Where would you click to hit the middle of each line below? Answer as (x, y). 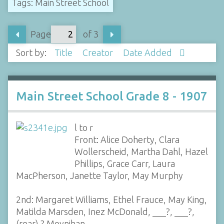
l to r (83, 127)
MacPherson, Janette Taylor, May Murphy (99, 175)
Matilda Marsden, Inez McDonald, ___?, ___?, (105, 211)
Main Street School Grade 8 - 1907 (112, 96)
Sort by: (32, 53)
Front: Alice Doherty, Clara (127, 139)
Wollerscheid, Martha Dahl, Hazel (141, 151)
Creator (99, 53)
